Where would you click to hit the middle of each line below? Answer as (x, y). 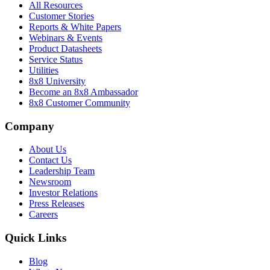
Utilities (44, 70)
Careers (43, 215)
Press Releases (57, 204)
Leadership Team (62, 171)
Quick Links (36, 237)
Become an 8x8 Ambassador (83, 92)
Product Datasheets (65, 48)
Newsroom (50, 182)
